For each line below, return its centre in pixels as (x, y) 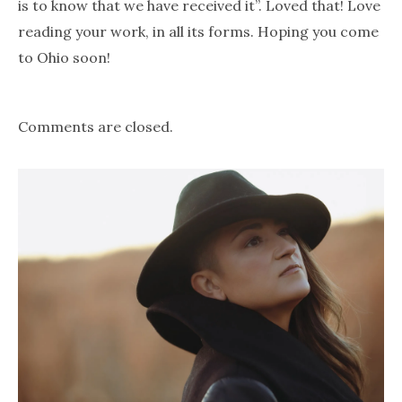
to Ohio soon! (64, 57)
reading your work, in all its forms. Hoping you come (198, 31)
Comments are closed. (96, 126)
